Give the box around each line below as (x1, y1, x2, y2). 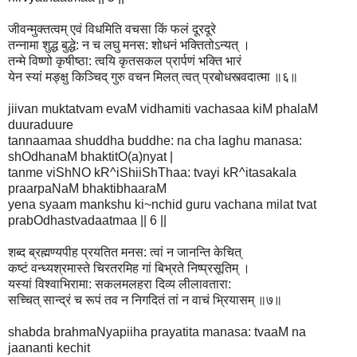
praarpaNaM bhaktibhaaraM (8, 181, 167, 195)
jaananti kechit (8, 340, 90, 355)
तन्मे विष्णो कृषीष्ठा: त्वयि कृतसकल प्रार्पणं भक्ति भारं (8, 53, 241, 68)
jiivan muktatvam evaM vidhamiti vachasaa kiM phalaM (8, 101, 318, 116)
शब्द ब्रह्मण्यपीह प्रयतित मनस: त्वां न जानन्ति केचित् (8, 245, 241, 259)
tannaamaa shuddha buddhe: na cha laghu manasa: (8, 133, 302, 147)
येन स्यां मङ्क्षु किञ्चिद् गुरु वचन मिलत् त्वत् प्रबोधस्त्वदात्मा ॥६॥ (8, 69, 298, 84)
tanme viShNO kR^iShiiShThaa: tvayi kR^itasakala (8, 165, 296, 179)
